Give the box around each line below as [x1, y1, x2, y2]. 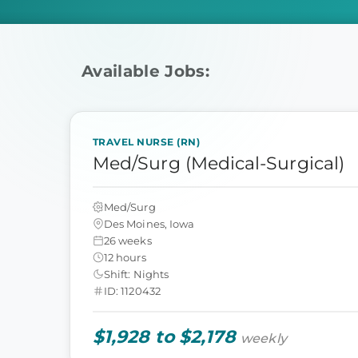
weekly [241, 331, 287, 346]
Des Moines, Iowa [104, 217, 195, 230]
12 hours [104, 250, 146, 264]
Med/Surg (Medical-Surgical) [93, 153, 344, 174]
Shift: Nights [104, 267, 169, 280]
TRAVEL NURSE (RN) [93, 136, 201, 148]
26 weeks [104, 233, 152, 247]
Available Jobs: [82, 62, 210, 81]
